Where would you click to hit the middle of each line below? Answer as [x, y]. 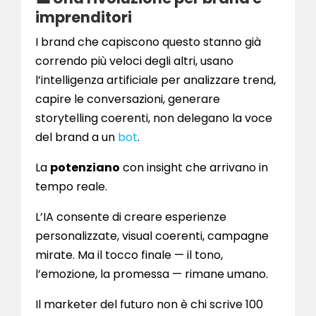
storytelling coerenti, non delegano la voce [154, 119]
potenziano [85, 168]
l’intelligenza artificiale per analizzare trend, [156, 80]
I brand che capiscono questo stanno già [148, 42]
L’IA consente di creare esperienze [131, 217]
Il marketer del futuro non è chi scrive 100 [149, 305]
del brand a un [77, 138]
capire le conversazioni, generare [128, 99]
